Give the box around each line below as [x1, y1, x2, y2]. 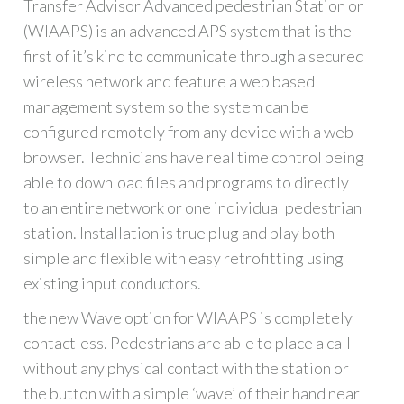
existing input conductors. [23, 273, 202, 294]
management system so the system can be [23, 96, 310, 117]
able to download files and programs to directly [23, 172, 350, 193]
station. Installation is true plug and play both [23, 223, 335, 243]
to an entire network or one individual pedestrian [23, 197, 363, 218]
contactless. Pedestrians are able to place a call [23, 333, 352, 353]
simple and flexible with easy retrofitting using [23, 248, 344, 269]
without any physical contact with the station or [23, 358, 350, 379]
